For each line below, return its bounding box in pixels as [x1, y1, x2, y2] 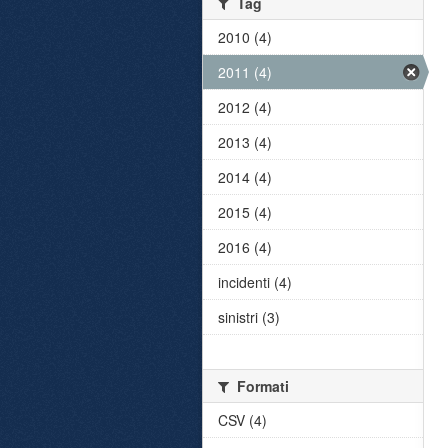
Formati [233, 376, 289, 396]
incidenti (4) [218, 272, 292, 292]
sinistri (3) [218, 307, 280, 327]
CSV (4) [218, 410, 267, 430]
